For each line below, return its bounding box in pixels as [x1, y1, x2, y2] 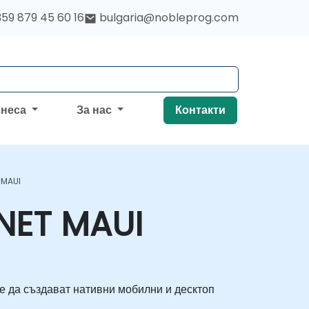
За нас [76, 102, 114, 118]
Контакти [175, 102, 226, 118]
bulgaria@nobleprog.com [99, 10, 239, 26]
